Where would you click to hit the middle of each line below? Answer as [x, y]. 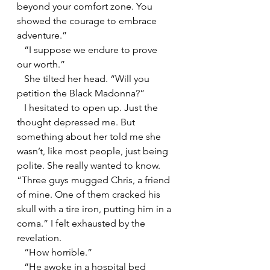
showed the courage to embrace [88, 20]
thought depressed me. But [77, 122]
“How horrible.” [58, 252]
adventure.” [42, 35]
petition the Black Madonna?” [81, 93]
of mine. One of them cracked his [90, 194]
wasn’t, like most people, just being [94, 151]
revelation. [39, 237]
